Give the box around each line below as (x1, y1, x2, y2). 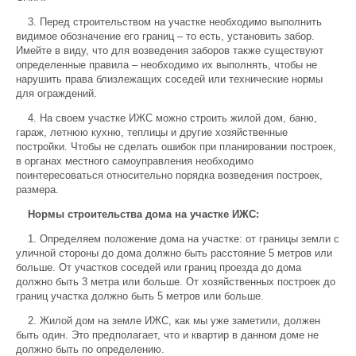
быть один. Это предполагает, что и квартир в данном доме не (16, 329, 319, 341)
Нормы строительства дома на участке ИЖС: (28, 208, 259, 220)
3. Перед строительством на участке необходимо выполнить (28, 16, 322, 28)
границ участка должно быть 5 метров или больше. (16, 290, 264, 302)
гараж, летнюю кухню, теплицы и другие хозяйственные (16, 126, 288, 138)
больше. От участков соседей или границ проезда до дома (16, 261, 301, 273)
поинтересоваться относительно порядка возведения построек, (16, 169, 323, 181)
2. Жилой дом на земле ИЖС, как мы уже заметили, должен (28, 315, 320, 327)
